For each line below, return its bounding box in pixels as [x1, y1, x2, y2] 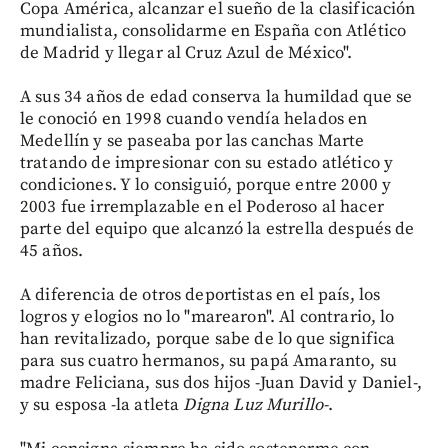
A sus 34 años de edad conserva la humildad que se [20, 85, 413, 108]
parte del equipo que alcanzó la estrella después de [20, 217, 415, 240]
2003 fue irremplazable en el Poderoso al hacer [20, 195, 384, 218]
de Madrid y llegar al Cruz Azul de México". [20, 41, 353, 64]
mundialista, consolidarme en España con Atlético [20, 19, 407, 42]
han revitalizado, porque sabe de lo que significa [20, 327, 396, 350]
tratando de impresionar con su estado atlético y [20, 151, 394, 174]
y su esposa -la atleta [20, 393, 184, 416]
